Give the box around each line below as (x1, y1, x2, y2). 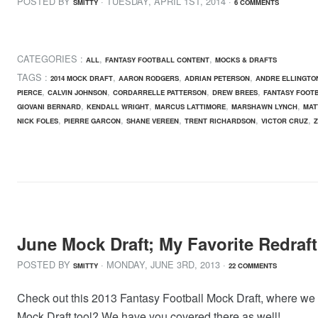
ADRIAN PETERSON (185, 73, 250, 84)
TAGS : (17, 70, 50, 84)
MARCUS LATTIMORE (155, 102, 226, 112)
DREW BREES (212, 87, 258, 98)
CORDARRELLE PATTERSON (113, 87, 207, 98)
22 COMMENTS (229, 261, 277, 271)
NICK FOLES (17, 116, 58, 126)
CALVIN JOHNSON (48, 87, 107, 98)
